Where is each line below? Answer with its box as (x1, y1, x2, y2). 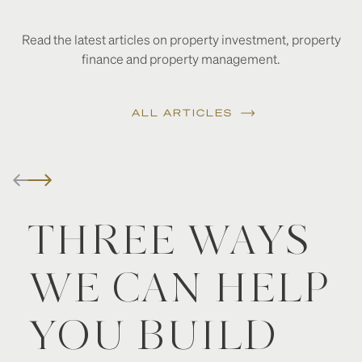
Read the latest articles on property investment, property (21, 31, 341, 48)
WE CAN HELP (28, 271, 330, 310)
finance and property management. (82, 50, 280, 67)
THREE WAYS (28, 223, 310, 263)
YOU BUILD (28, 318, 278, 358)
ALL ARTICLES (131, 107, 233, 119)
